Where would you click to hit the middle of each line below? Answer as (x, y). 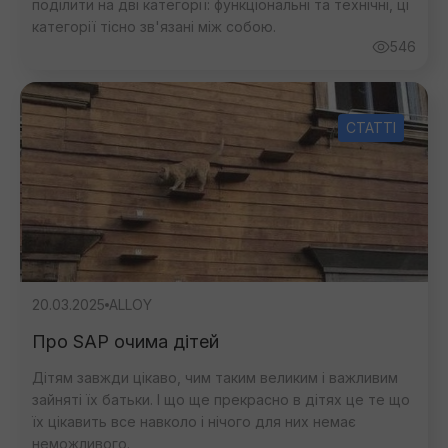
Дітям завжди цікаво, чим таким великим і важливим (215, 377)
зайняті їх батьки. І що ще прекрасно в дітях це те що (221, 399)
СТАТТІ (371, 127)
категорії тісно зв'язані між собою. (154, 26)
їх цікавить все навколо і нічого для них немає (194, 421)
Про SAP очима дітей (125, 341)
